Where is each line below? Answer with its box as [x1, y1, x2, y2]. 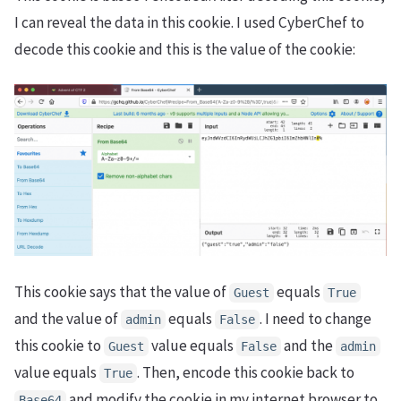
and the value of [14, 308, 121, 328]
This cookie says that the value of [14, 281, 229, 302]
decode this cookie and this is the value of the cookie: [14, 38, 355, 59]
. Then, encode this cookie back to [137, 362, 354, 382]
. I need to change [260, 308, 371, 328]
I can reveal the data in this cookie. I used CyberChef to [14, 12, 364, 32]
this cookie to [14, 335, 104, 355]
